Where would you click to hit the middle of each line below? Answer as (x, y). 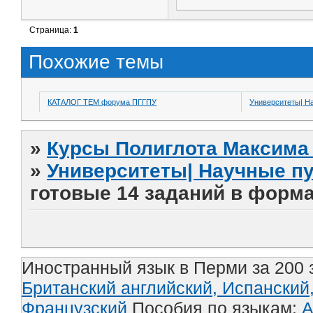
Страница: (52, 30)
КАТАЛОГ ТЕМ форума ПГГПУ (102, 102)
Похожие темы (96, 61)
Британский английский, (122, 287)
